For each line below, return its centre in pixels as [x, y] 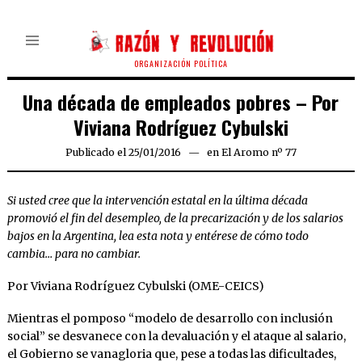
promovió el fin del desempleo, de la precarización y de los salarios [175, 219]
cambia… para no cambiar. [74, 254]
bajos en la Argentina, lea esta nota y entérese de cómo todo [158, 236]
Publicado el [95, 153]
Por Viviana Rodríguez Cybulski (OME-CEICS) [135, 286]
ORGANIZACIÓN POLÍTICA [181, 64]
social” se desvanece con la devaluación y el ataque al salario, [176, 337]
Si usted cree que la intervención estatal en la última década [157, 201]
